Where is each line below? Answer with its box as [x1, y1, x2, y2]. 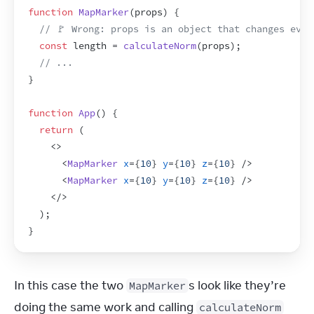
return [39, 124, 73, 136]
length [73, 40, 107, 52]
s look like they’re [189, 278, 286, 293]
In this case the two [14, 278, 126, 293]
